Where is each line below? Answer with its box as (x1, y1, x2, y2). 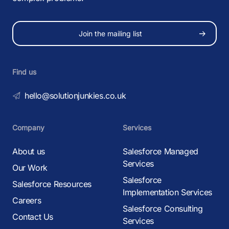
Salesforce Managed (123, 146, 198, 156)
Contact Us (12, 212, 53, 222)
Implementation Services (123, 187, 212, 197)
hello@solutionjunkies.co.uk (25, 90, 126, 101)
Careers (12, 195, 41, 205)
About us (12, 146, 45, 156)
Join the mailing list (79, 29, 142, 38)
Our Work (12, 163, 48, 173)
